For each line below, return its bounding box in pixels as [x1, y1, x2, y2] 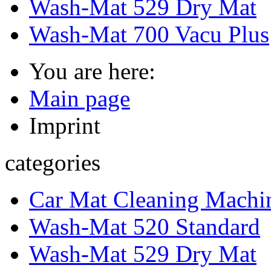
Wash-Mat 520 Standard [29, 214, 260, 240]
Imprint [29, 113, 100, 139]
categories [5, 149, 100, 175]
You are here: [29, 58, 155, 84]
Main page [29, 85, 130, 111]
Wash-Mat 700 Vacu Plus [29, 21, 269, 47]
